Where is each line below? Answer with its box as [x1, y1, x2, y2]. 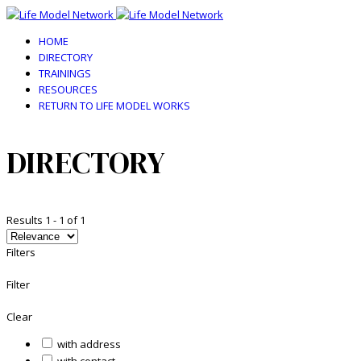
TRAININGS [39, 66, 91, 81]
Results [6, 213, 45, 228]
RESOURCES [39, 82, 98, 97]
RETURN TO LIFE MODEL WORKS [39, 98, 190, 113]
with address [57, 337, 121, 352]
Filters [6, 245, 35, 260]
